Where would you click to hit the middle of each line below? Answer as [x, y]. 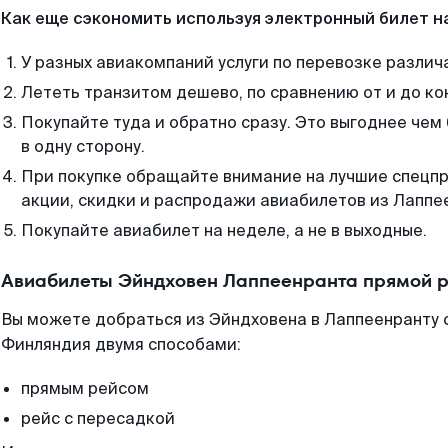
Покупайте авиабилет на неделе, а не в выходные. [224, 230]
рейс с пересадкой [98, 418]
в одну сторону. [83, 146]
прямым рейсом [85, 388]
